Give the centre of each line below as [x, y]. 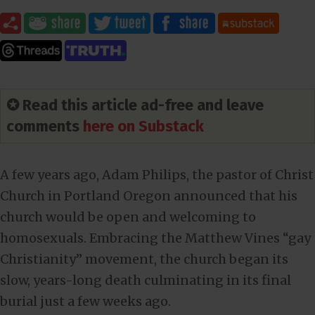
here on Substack [143, 126]
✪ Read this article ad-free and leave [135, 105]
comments [45, 126]
